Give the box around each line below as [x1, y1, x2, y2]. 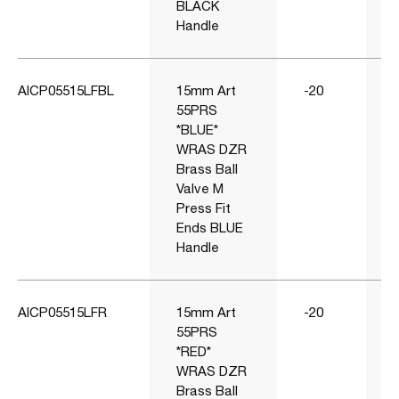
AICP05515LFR [18, 304, 107, 320]
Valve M [176, 180, 224, 196]
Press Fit [176, 199, 231, 216]
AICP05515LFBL [18, 82, 114, 98]
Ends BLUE [176, 219, 243, 235]
